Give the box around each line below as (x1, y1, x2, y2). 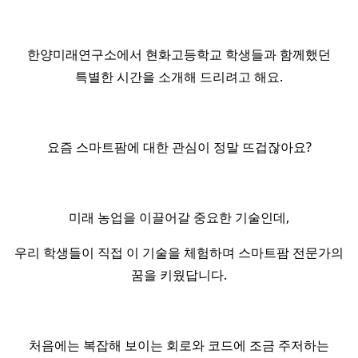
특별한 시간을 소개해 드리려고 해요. (75, 68, 283, 86)
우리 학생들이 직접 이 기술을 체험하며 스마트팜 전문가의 (14, 244, 344, 261)
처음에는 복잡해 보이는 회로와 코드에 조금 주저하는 (29, 336, 329, 354)
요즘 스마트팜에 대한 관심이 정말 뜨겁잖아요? (46, 138, 312, 156)
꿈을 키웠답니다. (131, 266, 227, 284)
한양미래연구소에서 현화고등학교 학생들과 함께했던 (27, 46, 331, 63)
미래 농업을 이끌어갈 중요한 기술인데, (69, 209, 289, 226)
